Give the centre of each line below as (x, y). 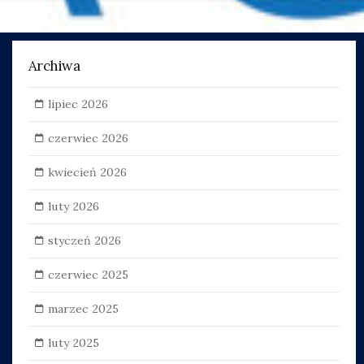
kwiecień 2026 (87, 172)
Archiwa (54, 66)
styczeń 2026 (84, 240)
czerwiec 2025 (88, 274)
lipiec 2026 (78, 104)
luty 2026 (73, 206)
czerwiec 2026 (88, 138)
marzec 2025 (83, 308)
